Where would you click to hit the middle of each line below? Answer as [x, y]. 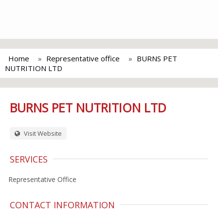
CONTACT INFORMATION [62, 205]
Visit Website [42, 133]
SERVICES [29, 159]
